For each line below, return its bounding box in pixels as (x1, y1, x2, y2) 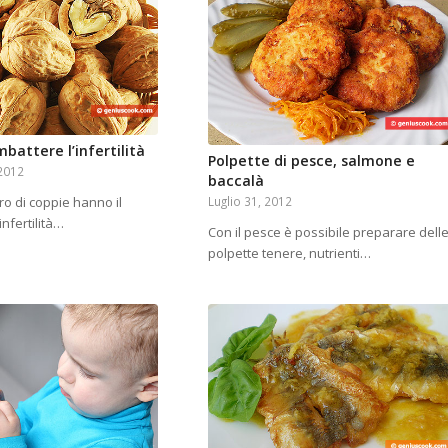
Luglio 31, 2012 (207, 192, 292, 209)
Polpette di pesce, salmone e (207, 150, 415, 170)
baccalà (207, 170, 264, 190)
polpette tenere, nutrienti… (207, 243, 371, 262)
